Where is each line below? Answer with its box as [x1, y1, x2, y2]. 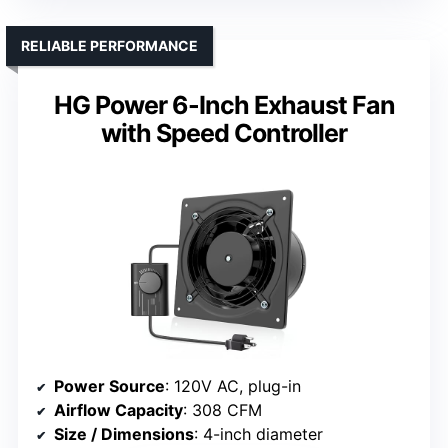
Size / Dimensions [54, 424, 194, 445]
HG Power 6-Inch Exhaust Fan [53, 90, 395, 121]
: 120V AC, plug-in [165, 376, 301, 397]
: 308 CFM [183, 400, 262, 421]
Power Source [54, 376, 165, 397]
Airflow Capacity [54, 400, 183, 421]
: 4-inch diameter [194, 424, 323, 445]
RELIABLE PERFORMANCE [21, 37, 198, 55]
